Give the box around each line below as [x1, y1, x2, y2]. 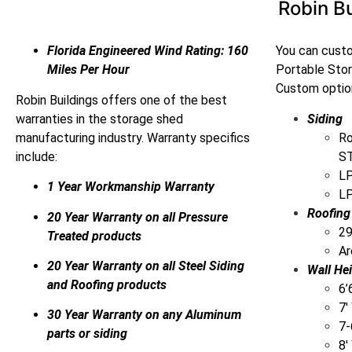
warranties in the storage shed [16, 111, 183, 126]
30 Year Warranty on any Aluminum [47, 307, 241, 323]
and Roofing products [47, 277, 167, 293]
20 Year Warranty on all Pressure [47, 209, 228, 225]
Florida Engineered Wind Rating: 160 [47, 43, 248, 59]
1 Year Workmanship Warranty [47, 179, 214, 195]
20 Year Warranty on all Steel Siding [47, 258, 244, 274]
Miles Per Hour [47, 62, 130, 78]
